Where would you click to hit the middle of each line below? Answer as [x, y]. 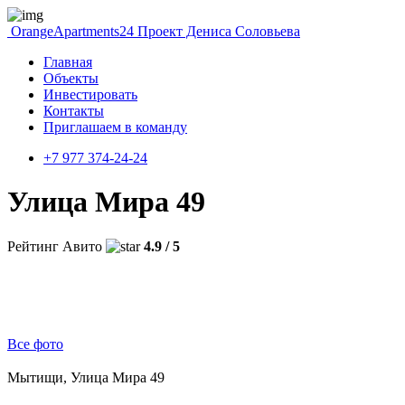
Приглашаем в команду [115, 127]
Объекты [71, 78]
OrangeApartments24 [72, 31]
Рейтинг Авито [55, 246]
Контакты [74, 111]
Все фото [35, 344]
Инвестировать [90, 94]
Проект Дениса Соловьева [219, 31]
